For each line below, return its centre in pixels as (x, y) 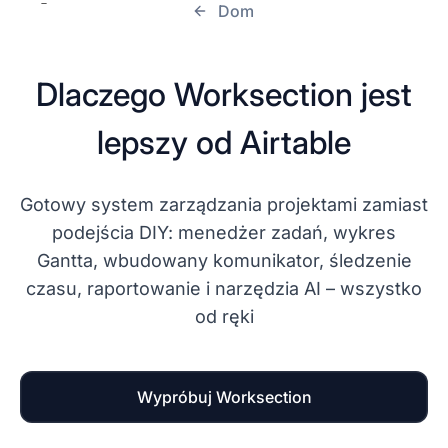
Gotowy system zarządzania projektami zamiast (224, 204)
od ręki (224, 316)
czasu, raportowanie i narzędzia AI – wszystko (224, 288)
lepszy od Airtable (224, 142)
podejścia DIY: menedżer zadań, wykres (224, 232)
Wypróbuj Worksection (224, 397)
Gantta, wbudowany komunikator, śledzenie (224, 260)
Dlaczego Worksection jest (224, 94)
